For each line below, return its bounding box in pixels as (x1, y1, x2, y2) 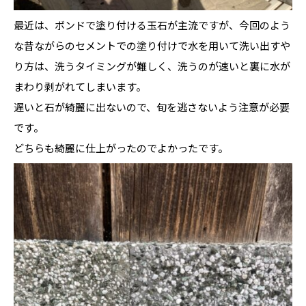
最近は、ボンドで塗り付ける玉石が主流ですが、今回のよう (14, 17, 290, 32)
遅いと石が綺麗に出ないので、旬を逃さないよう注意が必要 (14, 99, 290, 114)
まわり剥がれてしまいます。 (14, 79, 146, 94)
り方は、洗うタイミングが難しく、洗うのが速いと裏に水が (14, 58, 290, 73)
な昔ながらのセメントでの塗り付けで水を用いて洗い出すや (14, 38, 290, 53)
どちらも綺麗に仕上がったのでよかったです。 (14, 140, 228, 155)
